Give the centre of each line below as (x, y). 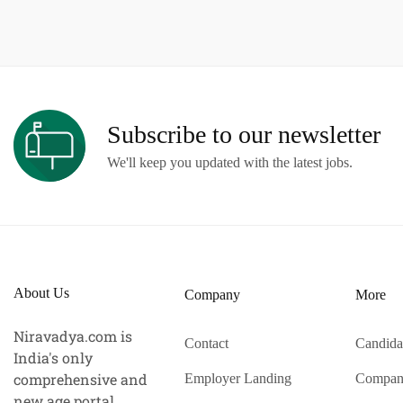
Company (212, 295)
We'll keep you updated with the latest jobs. (230, 163)
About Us (41, 293)
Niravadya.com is (73, 336)
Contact (206, 343)
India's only (53, 358)
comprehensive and (81, 379)
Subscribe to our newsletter (244, 134)
